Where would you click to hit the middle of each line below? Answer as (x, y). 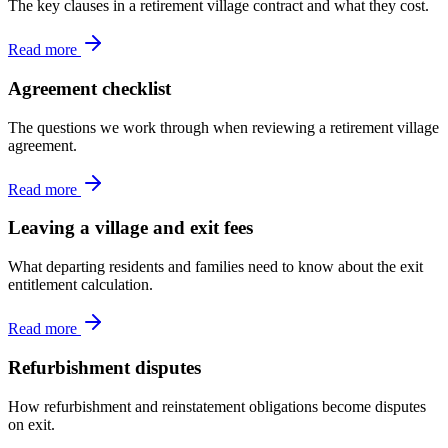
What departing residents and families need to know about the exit (215, 267)
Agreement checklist (89, 88)
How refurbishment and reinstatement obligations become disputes (217, 406)
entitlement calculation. (80, 285)
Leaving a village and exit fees (130, 228)
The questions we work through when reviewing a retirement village (223, 127)
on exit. (31, 424)
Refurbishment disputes (104, 367)
